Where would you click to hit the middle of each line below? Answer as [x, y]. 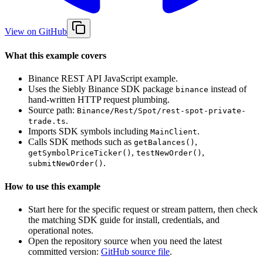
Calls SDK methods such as [81, 142]
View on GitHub [36, 31]
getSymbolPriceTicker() [80, 153]
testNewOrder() [169, 153]
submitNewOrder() [66, 164]
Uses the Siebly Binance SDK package [102, 89]
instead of [227, 89]
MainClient [174, 132]
